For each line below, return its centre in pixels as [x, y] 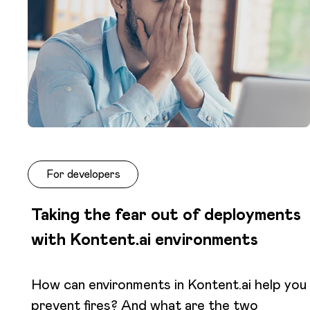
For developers [83, 174]
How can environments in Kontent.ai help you [169, 284]
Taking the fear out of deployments [166, 214]
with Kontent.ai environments [145, 239]
